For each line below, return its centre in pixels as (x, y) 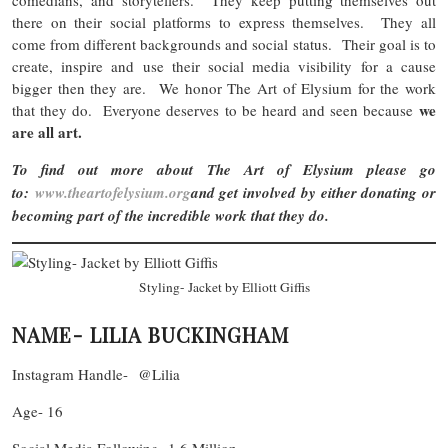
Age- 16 (37, 410)
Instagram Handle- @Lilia (96, 373)
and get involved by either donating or (313, 192)
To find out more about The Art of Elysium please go (224, 169)
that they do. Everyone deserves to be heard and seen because (215, 109)
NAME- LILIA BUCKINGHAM (150, 334)
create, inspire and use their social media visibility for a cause (224, 65)
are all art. (47, 131)
